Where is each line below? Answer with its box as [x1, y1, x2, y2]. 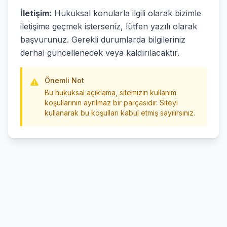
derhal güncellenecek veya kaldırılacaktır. [20, 48, 179, 58]
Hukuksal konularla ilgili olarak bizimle [52, 8, 201, 18]
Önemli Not [45, 76, 84, 85]
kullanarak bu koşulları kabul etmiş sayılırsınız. [45, 108, 195, 117]
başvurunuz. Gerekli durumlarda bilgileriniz [20, 34, 185, 45]
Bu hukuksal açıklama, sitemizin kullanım [45, 88, 176, 97]
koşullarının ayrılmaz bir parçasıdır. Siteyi [45, 98, 178, 107]
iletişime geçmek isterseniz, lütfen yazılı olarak [20, 21, 197, 31]
